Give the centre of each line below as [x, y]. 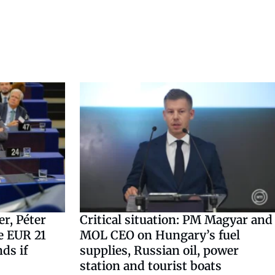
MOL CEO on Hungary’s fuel [160, 235]
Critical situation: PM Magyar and [176, 219]
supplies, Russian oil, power [159, 250]
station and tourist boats [151, 265]
